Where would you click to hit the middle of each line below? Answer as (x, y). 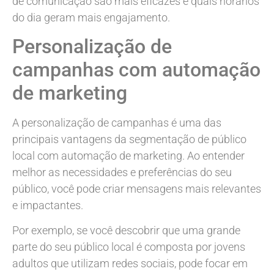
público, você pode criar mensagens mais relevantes (137, 188)
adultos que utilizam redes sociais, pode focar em (130, 264)
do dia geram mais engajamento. (91, 18)
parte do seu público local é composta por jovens (129, 247)
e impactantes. (48, 205)
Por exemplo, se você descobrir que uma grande (126, 231)
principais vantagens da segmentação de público (129, 139)
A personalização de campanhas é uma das (117, 122)
